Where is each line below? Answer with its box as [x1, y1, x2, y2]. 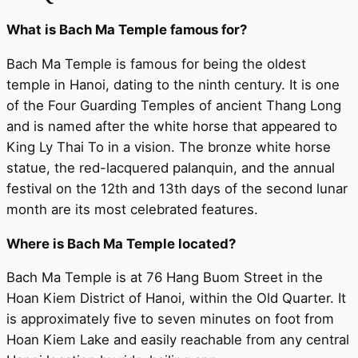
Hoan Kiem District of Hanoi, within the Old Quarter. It [6, 290, 346, 307]
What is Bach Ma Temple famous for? [6, 21, 247, 38]
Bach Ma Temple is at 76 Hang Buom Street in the [6, 269, 323, 286]
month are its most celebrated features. [6, 201, 258, 217]
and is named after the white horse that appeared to [6, 117, 337, 134]
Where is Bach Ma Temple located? [6, 235, 236, 252]
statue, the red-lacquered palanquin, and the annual [6, 159, 335, 176]
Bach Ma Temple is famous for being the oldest [6, 55, 306, 72]
